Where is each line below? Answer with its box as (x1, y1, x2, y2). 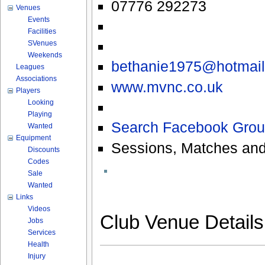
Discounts (28, 146, 60, 154)
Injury (28, 252, 46, 260)
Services (28, 228, 56, 237)
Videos (28, 205, 51, 213)
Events (28, 15, 50, 24)
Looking (28, 98, 54, 106)
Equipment (16, 134, 51, 142)
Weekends (28, 51, 63, 59)
